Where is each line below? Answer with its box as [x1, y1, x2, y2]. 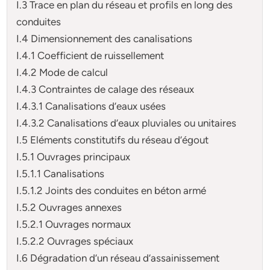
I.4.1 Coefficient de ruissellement [16, 49, 165, 61]
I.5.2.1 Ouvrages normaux [16, 218, 131, 230]
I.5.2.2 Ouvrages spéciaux [16, 234, 134, 247]
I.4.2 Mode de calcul [16, 66, 108, 78]
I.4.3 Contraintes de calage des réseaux [16, 83, 195, 95]
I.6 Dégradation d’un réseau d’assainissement [16, 251, 220, 264]
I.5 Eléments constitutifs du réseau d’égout [16, 133, 209, 146]
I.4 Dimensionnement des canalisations [16, 32, 193, 45]
